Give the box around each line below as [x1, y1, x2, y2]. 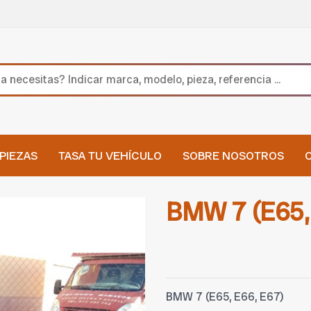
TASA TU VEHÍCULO [58, 147, 162, 163]
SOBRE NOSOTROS [182, 147, 284, 163]
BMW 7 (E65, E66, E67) [166, 289, 284, 305]
